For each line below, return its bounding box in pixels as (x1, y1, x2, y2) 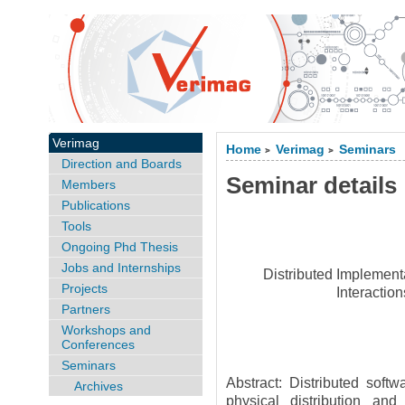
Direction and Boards (61, 156, 182, 171)
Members (61, 177, 116, 192)
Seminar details (226, 173, 398, 198)
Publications (61, 198, 130, 212)
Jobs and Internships (61, 260, 181, 275)
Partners (61, 302, 110, 316)
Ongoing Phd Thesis (61, 240, 178, 254)
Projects (61, 281, 108, 296)
